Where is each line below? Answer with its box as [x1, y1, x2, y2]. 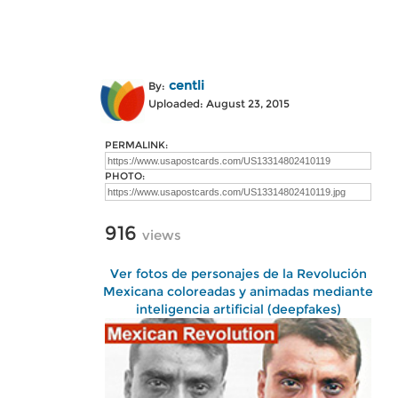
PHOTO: [105, 170, 145, 182]
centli [169, 77, 204, 93]
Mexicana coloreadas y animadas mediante [103, 283, 373, 299]
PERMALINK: [105, 139, 168, 151]
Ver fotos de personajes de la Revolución [109, 266, 367, 282]
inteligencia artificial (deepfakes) [135, 301, 341, 317]
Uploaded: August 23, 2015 [148, 97, 290, 110]
